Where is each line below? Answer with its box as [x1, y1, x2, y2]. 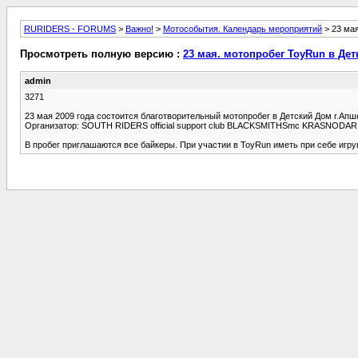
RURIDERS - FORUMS [24, 24, 116, 34]
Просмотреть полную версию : [20, 48, 183, 61]
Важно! [125, 24, 153, 34]
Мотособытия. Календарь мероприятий [163, 24, 322, 34]
